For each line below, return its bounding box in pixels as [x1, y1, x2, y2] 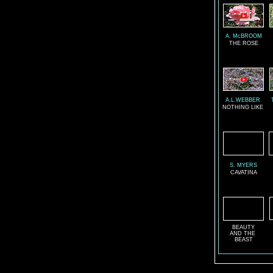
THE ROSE [229, 40, 258, 46]
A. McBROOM [225, 33, 262, 39]
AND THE [230, 230, 257, 236]
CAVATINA [230, 169, 257, 175]
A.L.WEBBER [225, 97, 260, 103]
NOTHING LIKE [222, 104, 263, 110]
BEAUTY [232, 224, 255, 230]
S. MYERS [230, 162, 257, 168]
